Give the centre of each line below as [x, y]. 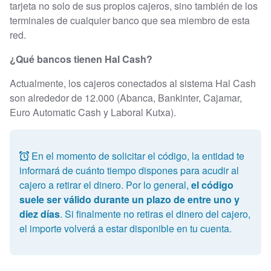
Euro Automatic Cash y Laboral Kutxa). [94, 113]
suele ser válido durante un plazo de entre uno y [129, 200]
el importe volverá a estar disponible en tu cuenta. [126, 229]
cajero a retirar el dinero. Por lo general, [105, 185]
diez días [40, 214]
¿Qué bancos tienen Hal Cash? [81, 59]
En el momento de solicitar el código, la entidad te [137, 156]
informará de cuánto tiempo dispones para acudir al [129, 171]
